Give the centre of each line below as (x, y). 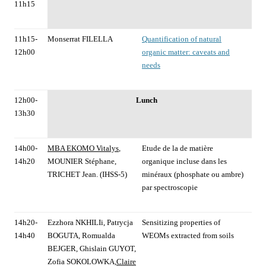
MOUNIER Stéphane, (82, 161)
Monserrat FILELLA (80, 39)
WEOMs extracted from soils (188, 236)
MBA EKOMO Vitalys (83, 148)
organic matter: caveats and (186, 52)
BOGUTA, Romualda (81, 236)
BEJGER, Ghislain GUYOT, (92, 249)
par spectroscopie (170, 188)
